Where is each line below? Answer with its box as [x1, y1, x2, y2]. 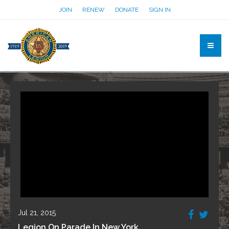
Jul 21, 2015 [18, 209, 56, 217]
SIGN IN [148, 6, 171, 13]
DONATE [114, 6, 139, 13]
